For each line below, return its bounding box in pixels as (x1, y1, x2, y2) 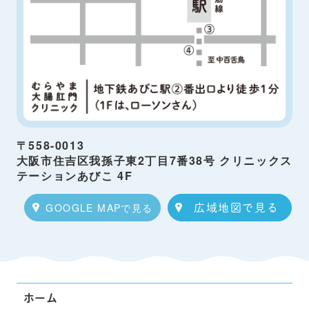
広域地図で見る (193, 202, 279, 214)
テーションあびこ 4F (16, 168, 133, 184)
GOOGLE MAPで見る (46, 200, 153, 215)
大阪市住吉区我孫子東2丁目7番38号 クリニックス (16, 152, 292, 169)
